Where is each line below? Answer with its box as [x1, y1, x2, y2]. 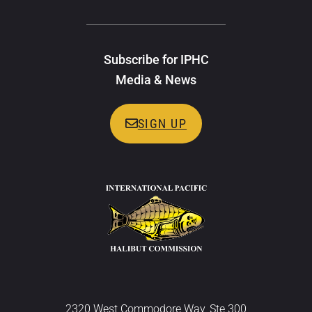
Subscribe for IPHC [103, 52, 209, 67]
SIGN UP [137, 116, 187, 131]
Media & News [116, 72, 196, 87]
